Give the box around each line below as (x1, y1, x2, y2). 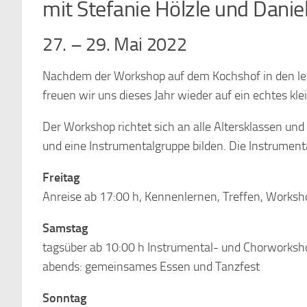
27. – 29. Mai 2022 (42, 34, 187, 56)
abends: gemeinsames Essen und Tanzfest (42, 259, 260, 274)
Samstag (42, 221, 88, 236)
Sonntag (42, 291, 86, 306)
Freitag (42, 170, 79, 185)
